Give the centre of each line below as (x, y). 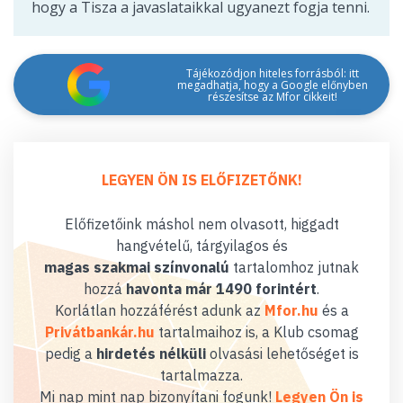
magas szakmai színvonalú (137, 267)
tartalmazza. (201, 375)
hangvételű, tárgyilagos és (201, 246)
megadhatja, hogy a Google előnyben (272, 85)
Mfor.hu (291, 310)
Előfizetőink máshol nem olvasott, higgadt (201, 224)
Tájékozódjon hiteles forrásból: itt (272, 73)
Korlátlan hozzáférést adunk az (159, 310)
